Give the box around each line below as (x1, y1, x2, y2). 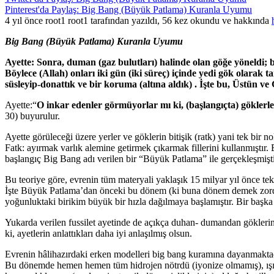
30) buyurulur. (5, 111, 60, 121)
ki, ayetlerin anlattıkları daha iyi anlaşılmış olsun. (5, 228, 192, 239)
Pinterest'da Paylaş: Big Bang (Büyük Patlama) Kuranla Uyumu (5, 4, 252, 15)
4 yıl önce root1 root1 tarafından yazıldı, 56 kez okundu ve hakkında (5, 15, 272, 26)
